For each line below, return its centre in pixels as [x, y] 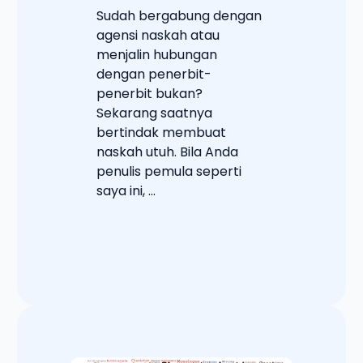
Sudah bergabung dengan [179, 16]
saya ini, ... [126, 191]
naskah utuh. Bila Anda [168, 152]
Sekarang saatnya [155, 113]
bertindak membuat [162, 133]
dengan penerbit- [154, 75]
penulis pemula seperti [169, 172]
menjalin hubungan [157, 55]
